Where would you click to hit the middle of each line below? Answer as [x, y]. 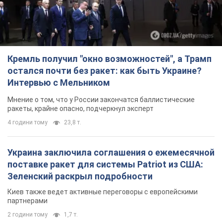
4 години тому [28, 123]
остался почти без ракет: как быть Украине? [105, 71]
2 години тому [28, 215]
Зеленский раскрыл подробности [80, 176]
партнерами [28, 201]
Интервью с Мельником [59, 83]
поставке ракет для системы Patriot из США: [105, 165]
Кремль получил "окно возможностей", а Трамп [110, 59]
